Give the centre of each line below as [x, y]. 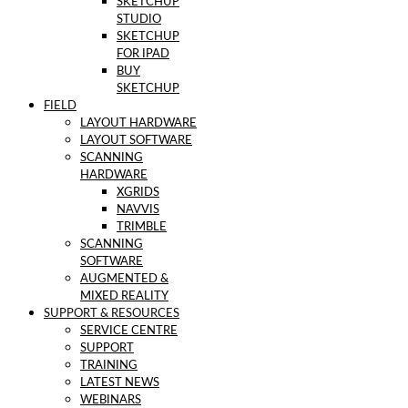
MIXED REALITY [124, 297]
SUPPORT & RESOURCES [112, 314]
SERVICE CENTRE [129, 331]
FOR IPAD [143, 55]
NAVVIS [138, 210]
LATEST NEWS [120, 383]
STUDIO [139, 20]
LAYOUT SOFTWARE [136, 141]
